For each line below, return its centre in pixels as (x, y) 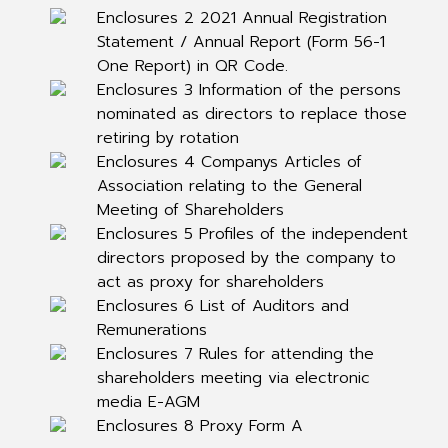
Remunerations (151, 330)
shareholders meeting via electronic (233, 378)
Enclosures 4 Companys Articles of (229, 162)
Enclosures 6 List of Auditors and (222, 306)
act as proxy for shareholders (210, 282)
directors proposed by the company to (246, 258)
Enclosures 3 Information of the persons (248, 90)
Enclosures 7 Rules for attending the (235, 354)
